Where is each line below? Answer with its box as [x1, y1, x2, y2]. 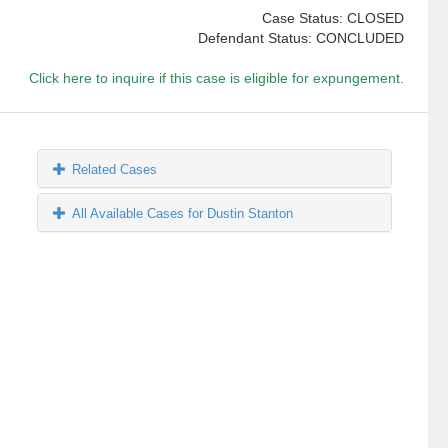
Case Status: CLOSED [261, 10, 404, 27]
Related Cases [72, 162, 158, 178]
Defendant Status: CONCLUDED [197, 30, 404, 47]
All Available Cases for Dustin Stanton [72, 206, 294, 222]
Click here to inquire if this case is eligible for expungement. [28, 70, 404, 87]
